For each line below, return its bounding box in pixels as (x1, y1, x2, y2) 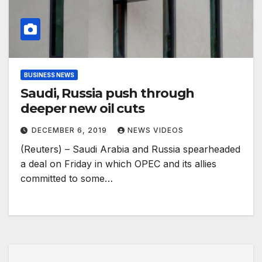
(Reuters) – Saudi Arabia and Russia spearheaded (20, 143, 240, 156)
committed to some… (20, 173, 113, 185)
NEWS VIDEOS (127, 126, 184, 135)
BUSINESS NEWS (24, 71, 74, 79)
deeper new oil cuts (20, 101, 145, 117)
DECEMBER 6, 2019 (32, 126, 109, 135)
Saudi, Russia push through (20, 85, 195, 102)
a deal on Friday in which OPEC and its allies (20, 158, 216, 170)
